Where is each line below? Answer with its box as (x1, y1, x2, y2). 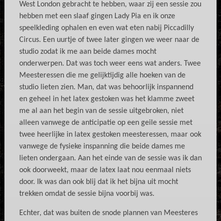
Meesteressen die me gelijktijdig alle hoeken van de (19, 72, 185, 79)
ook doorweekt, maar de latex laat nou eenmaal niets (19, 166, 191, 174)
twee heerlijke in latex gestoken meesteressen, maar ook (19, 131, 201, 139)
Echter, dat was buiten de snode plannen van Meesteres (19, 209, 198, 217)
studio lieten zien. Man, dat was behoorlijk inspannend (19, 83, 193, 91)
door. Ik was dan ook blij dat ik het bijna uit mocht (19, 178, 178, 186)
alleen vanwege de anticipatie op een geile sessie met (19, 119, 192, 127)
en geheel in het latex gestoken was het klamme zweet (19, 95, 194, 103)
